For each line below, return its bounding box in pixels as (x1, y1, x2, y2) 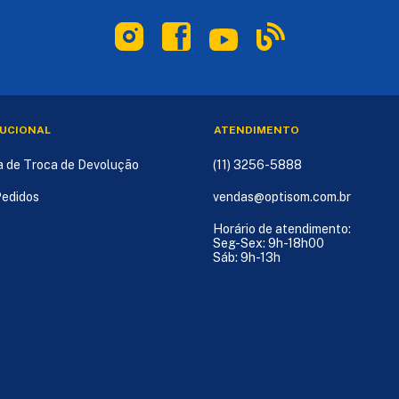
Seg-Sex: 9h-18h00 (213, 235, 324, 250)
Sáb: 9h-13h (213, 249, 281, 265)
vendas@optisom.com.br (213, 189, 351, 204)
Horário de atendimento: (213, 221, 351, 236)
